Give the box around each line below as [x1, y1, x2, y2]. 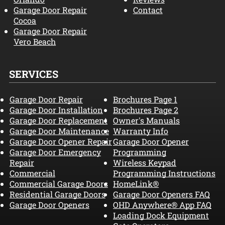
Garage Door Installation [9, 104, 103, 116]
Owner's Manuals [113, 115, 180, 126]
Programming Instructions [113, 168, 215, 179]
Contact [133, 5, 163, 16]
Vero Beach [14, 36, 56, 47]
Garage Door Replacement [9, 115, 107, 126]
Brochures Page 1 [113, 94, 177, 105]
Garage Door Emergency [9, 147, 101, 158]
